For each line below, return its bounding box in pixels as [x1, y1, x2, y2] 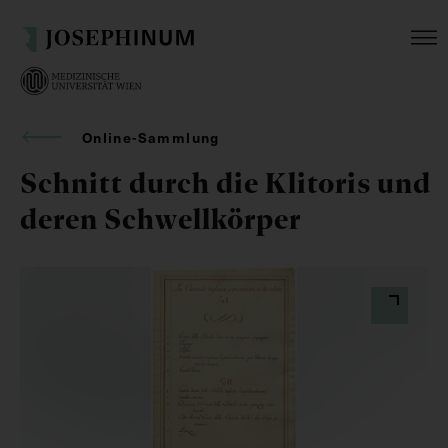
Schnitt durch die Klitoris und [20, 165, 431, 200]
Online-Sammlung [81, 127, 220, 147]
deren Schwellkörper [20, 201, 301, 236]
